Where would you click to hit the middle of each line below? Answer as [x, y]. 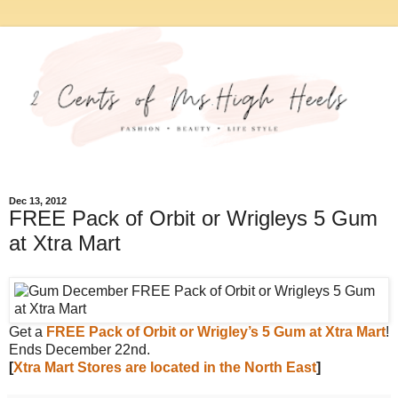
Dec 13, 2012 [38, 201]
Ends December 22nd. [80, 349]
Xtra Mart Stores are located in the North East [165, 367]
